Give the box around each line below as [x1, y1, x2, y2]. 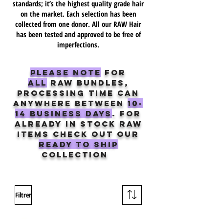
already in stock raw [14, 118, 142, 129]
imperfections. [57, 39, 99, 49]
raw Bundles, [46, 77, 129, 88]
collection [42, 149, 111, 159]
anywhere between [13, 98, 128, 108]
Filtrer [15, 190, 31, 199]
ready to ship [38, 139, 118, 149]
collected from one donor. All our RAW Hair [15, 19, 141, 29]
